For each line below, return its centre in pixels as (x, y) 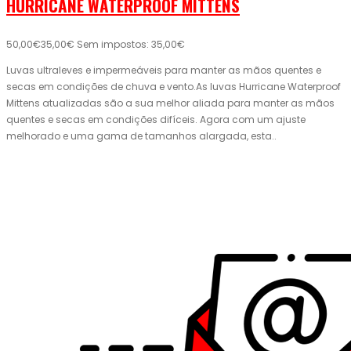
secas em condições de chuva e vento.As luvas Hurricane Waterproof (174, 87)
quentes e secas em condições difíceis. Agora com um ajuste (156, 120)
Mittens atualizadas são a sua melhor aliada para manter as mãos (170, 103)
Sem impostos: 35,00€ (131, 45)
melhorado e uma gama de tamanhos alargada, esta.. (141, 136)
